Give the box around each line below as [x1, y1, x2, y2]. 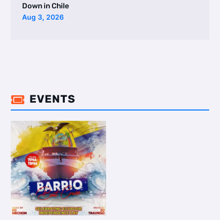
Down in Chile [22, 1, 69, 11]
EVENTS [29, 92, 76, 106]
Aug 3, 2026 [22, 13, 64, 22]
